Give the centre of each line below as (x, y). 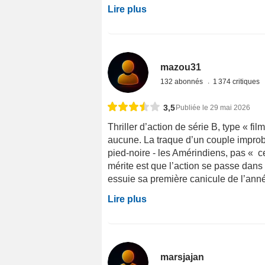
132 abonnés (183, 81)
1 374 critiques (237, 81)
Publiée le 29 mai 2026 (213, 107)
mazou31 (181, 67)
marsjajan (182, 257)
